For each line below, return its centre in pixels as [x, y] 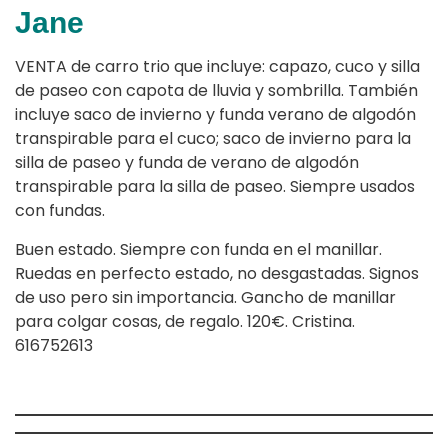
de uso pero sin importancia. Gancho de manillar [205, 298]
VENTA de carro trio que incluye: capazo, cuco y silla [217, 67]
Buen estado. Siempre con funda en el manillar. [198, 250]
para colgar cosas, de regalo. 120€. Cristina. [185, 322]
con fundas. [60, 211]
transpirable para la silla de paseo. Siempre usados [215, 187]
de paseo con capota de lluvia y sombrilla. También [216, 91]
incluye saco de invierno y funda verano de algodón [215, 115]
